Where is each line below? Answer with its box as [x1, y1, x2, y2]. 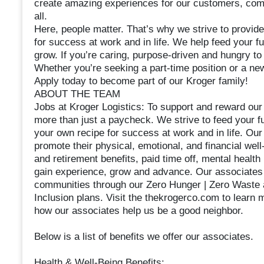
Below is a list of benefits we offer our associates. [34, 231, 253, 243]
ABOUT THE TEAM [34, 88, 120, 100]
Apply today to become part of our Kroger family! [34, 75, 248, 87]
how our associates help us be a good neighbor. [34, 205, 243, 217]
